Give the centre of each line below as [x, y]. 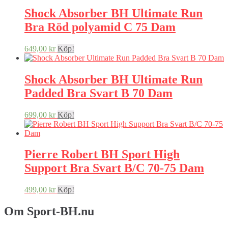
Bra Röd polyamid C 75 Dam [100, 27]
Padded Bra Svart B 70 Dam [98, 93]
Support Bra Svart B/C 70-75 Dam [114, 168]
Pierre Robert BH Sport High [102, 154]
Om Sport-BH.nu [49, 211]
